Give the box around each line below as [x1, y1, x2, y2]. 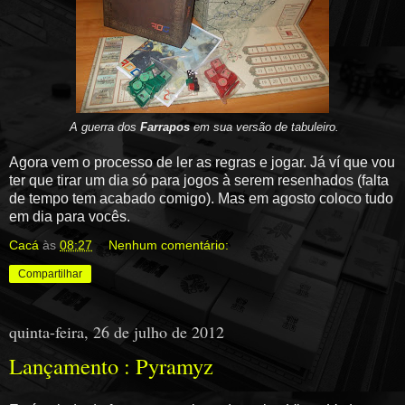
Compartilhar [18, 267, 82, 280]
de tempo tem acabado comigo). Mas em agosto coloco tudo [9, 190, 393, 206]
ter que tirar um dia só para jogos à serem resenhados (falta [9, 172, 389, 188]
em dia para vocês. [9, 208, 130, 224]
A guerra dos [70, 119, 140, 134]
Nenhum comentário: [108, 237, 230, 252]
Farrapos [140, 119, 190, 134]
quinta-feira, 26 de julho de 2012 [9, 320, 224, 343]
